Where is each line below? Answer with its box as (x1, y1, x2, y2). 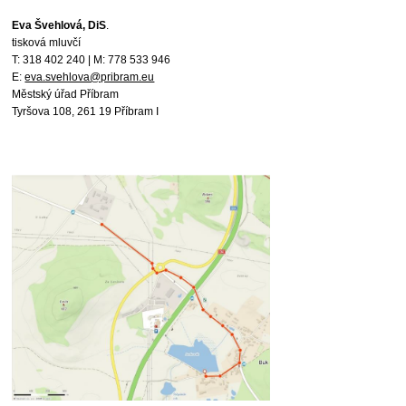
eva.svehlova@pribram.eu (24, 71, 155, 83)
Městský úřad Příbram (12, 88, 120, 101)
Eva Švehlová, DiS (12, 19, 107, 32)
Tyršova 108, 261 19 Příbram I (12, 105, 162, 118)
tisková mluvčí (12, 36, 82, 49)
